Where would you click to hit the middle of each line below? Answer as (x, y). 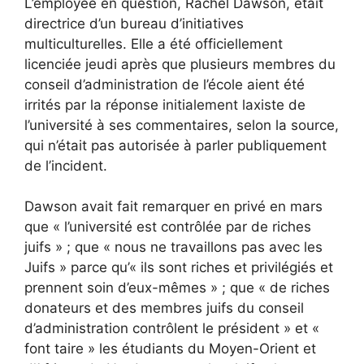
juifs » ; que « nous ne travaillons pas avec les (173, 247)
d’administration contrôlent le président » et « (172, 329)
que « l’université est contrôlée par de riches (168, 227)
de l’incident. (66, 165)
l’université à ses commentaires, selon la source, (182, 125)
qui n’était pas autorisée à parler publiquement (175, 145)
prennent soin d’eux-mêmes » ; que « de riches (177, 288)
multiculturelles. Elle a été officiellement (154, 43)
